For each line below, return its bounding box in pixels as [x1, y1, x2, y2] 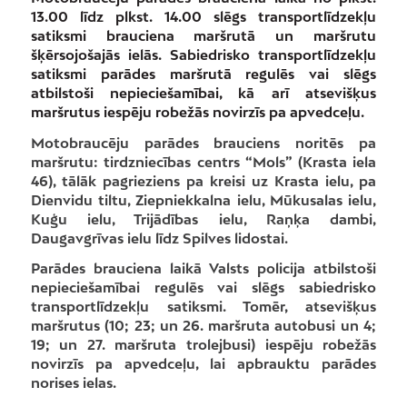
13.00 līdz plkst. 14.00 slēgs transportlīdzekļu [30, 7, 377, 25]
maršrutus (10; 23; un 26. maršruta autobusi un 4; [30, 317, 377, 334]
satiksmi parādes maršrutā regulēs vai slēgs [30, 65, 377, 82]
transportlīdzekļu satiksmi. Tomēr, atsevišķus [30, 298, 377, 315]
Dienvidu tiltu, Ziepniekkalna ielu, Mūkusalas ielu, [30, 191, 377, 208]
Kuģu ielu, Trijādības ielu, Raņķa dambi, [30, 210, 377, 227]
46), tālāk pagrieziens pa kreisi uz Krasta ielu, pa [30, 172, 377, 189]
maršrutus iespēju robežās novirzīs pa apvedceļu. [30, 103, 364, 120]
